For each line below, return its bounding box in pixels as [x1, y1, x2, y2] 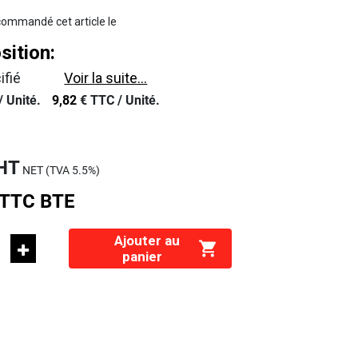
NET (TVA [20, 164, 73, 177]
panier [121, 249, 162, 265]
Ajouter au [104, 233, 180, 249]
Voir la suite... [64, 70, 148, 86]
